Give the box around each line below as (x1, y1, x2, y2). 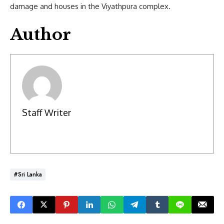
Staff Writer (21, 107, 71, 118)
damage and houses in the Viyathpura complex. (10, 1, 170, 11)
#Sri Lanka (13, 169, 42, 179)
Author (10, 24, 71, 44)
